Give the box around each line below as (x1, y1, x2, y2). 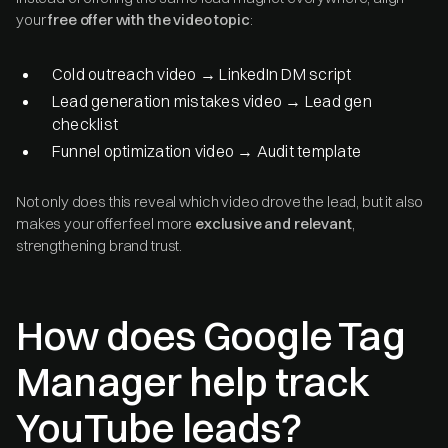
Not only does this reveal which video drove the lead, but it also (16, 191, 424, 211)
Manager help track (16, 356, 370, 406)
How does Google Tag (16, 310, 405, 360)
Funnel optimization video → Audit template (52, 140, 362, 161)
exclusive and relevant (194, 213, 352, 233)
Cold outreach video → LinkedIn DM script (52, 63, 352, 84)
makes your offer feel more (16, 213, 195, 233)
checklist (52, 113, 119, 134)
